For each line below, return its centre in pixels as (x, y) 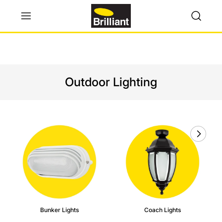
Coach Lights (163, 210)
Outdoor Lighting (111, 82)
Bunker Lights (59, 210)
